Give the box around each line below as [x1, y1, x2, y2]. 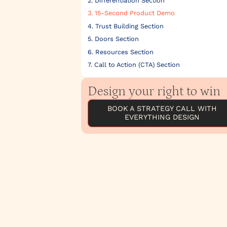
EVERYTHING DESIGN [125, 113, 200, 122]
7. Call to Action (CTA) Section [87, 60, 180, 68]
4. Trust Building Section [87, 22, 164, 30]
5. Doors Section [87, 35, 139, 43]
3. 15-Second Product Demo [87, 9, 175, 17]
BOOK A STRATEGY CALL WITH [107, 104, 217, 113]
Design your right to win [87, 84, 220, 99]
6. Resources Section [87, 48, 154, 56]
